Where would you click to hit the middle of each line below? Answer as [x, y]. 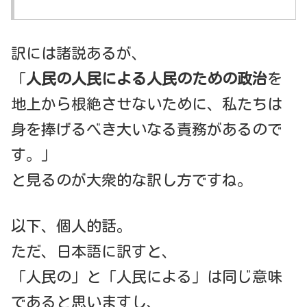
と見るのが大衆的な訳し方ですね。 [132, 180]
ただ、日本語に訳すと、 [94, 252]
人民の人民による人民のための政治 [147, 78]
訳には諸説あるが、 [79, 53]
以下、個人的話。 [71, 226]
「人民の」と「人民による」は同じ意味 [147, 277]
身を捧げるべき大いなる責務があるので [147, 129]
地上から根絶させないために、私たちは [147, 104]
